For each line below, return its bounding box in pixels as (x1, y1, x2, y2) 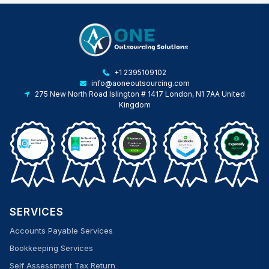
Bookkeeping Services (10, 243, 93, 253)
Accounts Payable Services (10, 225, 113, 235)
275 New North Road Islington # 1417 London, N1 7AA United (35, 89, 245, 99)
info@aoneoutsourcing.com (91, 79, 190, 88)
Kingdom (118, 100, 151, 110)
